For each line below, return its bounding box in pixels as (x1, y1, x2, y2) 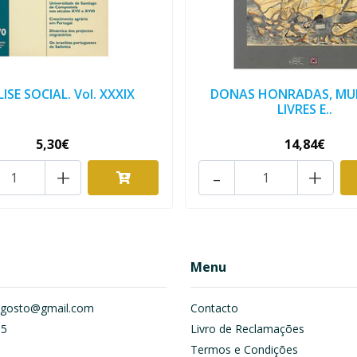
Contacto (190, 300, 238, 316)
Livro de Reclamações (190, 321, 304, 337)
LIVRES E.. (277, 100, 332, 119)
